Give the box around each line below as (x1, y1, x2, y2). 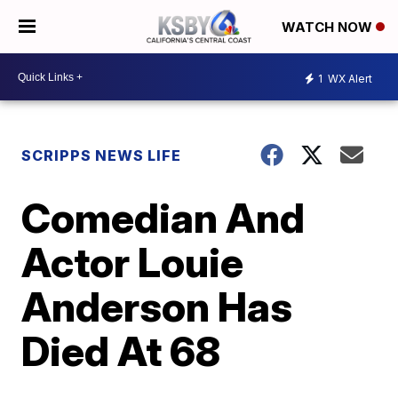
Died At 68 (21, 326, 221, 376)
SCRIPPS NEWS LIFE (21, 147, 182, 164)
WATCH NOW (282, 19, 376, 36)
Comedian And (21, 193, 306, 243)
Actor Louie (21, 237, 244, 287)
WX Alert (325, 71, 372, 85)
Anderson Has (21, 282, 293, 331)
